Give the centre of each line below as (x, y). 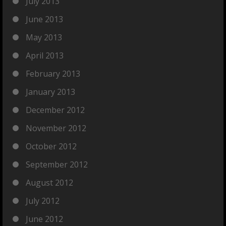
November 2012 (56, 128)
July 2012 (43, 201)
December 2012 (55, 110)
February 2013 (53, 74)
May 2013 (44, 38)
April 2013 (45, 56)
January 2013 (50, 92)
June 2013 (44, 19)
